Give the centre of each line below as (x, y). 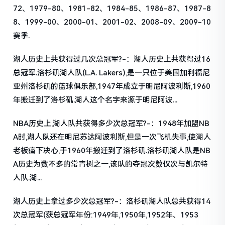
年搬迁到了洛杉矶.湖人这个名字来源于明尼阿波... (95, 100)
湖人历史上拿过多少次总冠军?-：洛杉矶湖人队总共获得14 (112, 202)
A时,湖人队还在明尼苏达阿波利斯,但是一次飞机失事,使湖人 (112, 137)
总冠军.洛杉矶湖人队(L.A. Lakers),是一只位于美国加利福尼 (112, 73)
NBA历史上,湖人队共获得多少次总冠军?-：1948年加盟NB (111, 124)
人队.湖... (28, 178)
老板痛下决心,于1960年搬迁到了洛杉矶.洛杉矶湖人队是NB (112, 151)
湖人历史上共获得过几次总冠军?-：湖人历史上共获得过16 (112, 60)
